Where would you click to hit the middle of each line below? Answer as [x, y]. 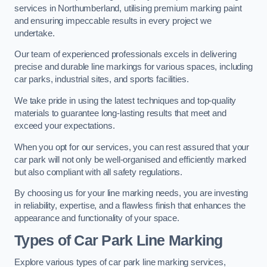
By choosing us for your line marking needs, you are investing [131, 193]
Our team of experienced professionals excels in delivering [125, 55]
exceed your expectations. [65, 125]
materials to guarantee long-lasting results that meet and [120, 113]
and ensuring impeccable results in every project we [113, 21]
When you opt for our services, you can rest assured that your [132, 147]
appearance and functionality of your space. [97, 218]
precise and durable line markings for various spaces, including [133, 67]
